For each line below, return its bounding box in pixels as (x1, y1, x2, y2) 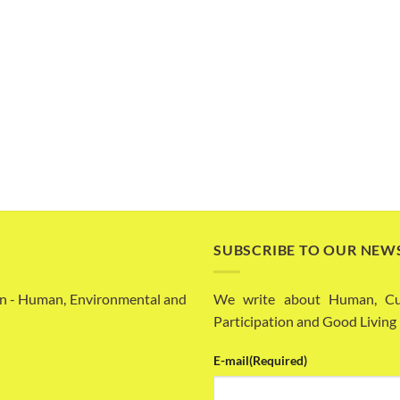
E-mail (213, 353, 249, 369)
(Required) (249, 353, 307, 369)
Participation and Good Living (213, 312, 396, 329)
